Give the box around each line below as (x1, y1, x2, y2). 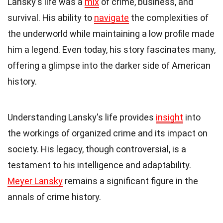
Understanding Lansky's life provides (7, 111, 156, 122)
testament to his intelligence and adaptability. (7, 159, 191, 170)
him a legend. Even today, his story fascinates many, (7, 44, 216, 55)
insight (156, 111, 183, 122)
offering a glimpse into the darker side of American (7, 60, 211, 71)
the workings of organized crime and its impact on (7, 127, 208, 138)
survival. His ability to (7, 12, 94, 23)
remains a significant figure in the (63, 175, 198, 186)
